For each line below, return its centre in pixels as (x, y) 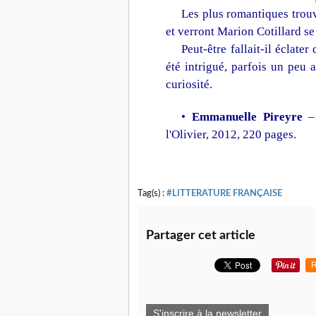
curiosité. (189, 84)
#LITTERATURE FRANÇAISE (224, 193)
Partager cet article (201, 236)
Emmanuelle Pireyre (247, 117)
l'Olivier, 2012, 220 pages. (231, 134)
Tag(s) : (152, 193)
